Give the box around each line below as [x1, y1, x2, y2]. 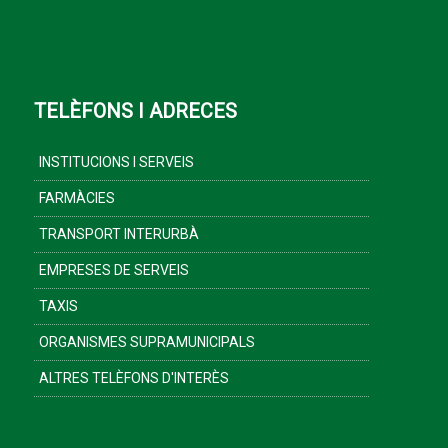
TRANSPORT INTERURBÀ [39, 226, 199, 242]
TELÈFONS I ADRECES [34, 99, 237, 123]
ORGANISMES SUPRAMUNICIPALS [39, 334, 255, 350]
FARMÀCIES [39, 190, 115, 206]
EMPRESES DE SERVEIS [39, 262, 189, 278]
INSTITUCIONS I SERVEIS [39, 154, 194, 170]
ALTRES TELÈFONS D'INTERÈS [39, 370, 229, 386]
